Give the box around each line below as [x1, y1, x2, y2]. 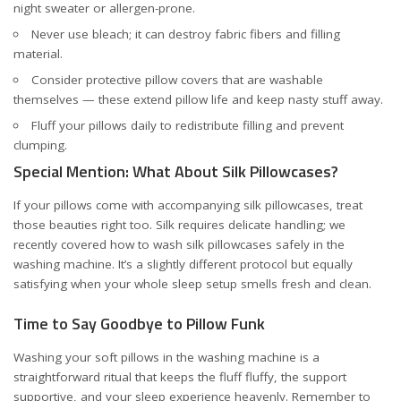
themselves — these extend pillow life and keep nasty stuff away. [13, 91, 383, 107]
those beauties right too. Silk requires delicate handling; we [13, 216, 346, 233]
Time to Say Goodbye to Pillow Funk [13, 311, 265, 336]
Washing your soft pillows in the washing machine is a [13, 348, 320, 365]
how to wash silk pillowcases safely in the [110, 235, 345, 252]
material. [13, 46, 63, 62]
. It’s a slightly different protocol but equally [112, 255, 353, 272]
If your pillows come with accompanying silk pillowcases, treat [13, 196, 363, 213]
